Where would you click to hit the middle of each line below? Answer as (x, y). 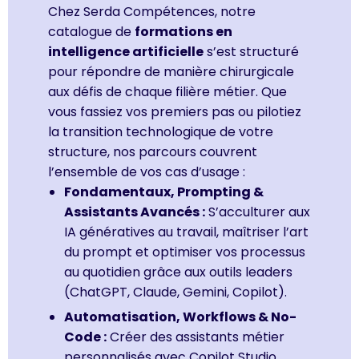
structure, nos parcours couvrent (153, 151)
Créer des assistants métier (196, 337)
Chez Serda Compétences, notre (152, 11)
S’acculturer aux (258, 212)
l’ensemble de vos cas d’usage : (147, 171)
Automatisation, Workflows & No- (180, 317)
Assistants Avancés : (135, 212)
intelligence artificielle (126, 51)
